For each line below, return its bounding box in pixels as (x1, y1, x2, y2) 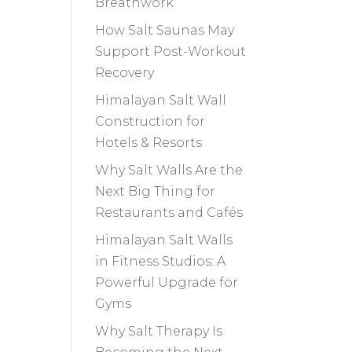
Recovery (94, 65, 154, 81)
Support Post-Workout (94, 44, 246, 60)
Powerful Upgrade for (94, 275, 238, 291)
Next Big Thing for (94, 184, 215, 200)
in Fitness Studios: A (94, 254, 225, 269)
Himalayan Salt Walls (94, 233, 233, 248)
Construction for (94, 114, 205, 130)
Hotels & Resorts (94, 135, 202, 151)
